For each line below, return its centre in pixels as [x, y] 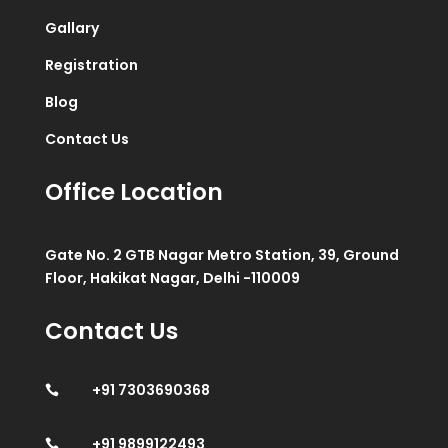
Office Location [133, 192]
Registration [91, 65]
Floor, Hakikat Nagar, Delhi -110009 [172, 278]
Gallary [71, 28]
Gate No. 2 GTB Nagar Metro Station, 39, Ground [221, 255]
